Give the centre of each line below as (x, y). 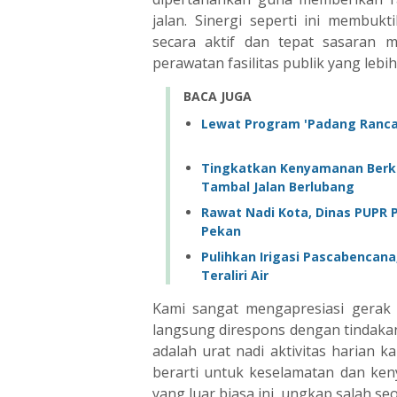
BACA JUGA (218, 96)
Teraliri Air (235, 275)
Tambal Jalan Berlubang (278, 186)
